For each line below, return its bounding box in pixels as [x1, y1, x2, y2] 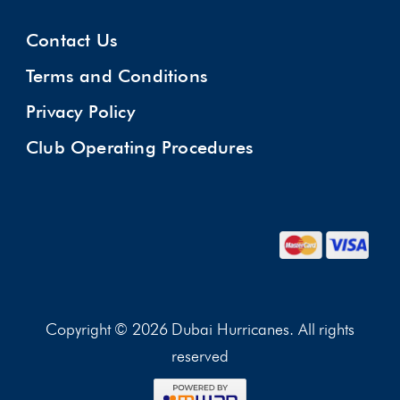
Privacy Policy [26, 101, 135, 122]
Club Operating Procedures [26, 137, 254, 158]
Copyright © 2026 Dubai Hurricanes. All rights [45, 320, 355, 338]
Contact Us [26, 29, 118, 51]
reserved [171, 346, 229, 365]
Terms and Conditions [26, 65, 208, 87]
